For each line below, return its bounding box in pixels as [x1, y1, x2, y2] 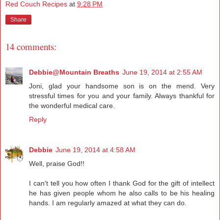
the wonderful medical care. [29, 102, 115, 110]
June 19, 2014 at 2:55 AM [122, 68, 202, 77]
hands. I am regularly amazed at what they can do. [29, 199, 187, 207]
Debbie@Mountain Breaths [29, 68, 119, 77]
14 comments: [5, 40, 56, 53]
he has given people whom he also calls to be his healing [29, 189, 215, 197]
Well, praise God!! [29, 160, 84, 168]
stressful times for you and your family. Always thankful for [29, 92, 215, 100]
